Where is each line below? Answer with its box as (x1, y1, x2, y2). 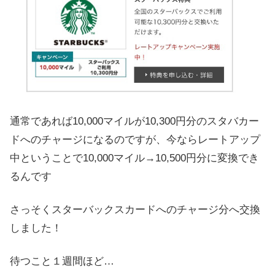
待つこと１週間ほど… (10, 255, 114, 267)
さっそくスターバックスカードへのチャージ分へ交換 (10, 203, 260, 215)
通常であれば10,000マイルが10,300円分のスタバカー (10, 115, 259, 128)
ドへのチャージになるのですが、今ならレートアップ (10, 134, 260, 146)
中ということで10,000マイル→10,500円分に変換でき (10, 152, 259, 165)
